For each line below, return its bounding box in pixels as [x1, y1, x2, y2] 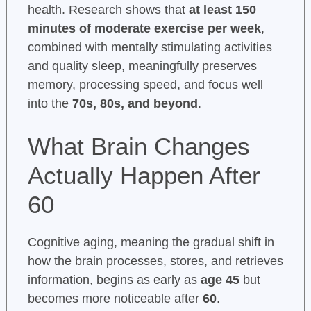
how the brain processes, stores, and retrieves [27, 254, 283, 269]
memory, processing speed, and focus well [27, 78, 263, 92]
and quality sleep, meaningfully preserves [27, 59, 257, 74]
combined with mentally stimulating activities [27, 40, 272, 55]
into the [27, 96, 72, 111]
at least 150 [188, 3, 256, 17]
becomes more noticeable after [27, 292, 203, 306]
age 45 [200, 273, 239, 287]
